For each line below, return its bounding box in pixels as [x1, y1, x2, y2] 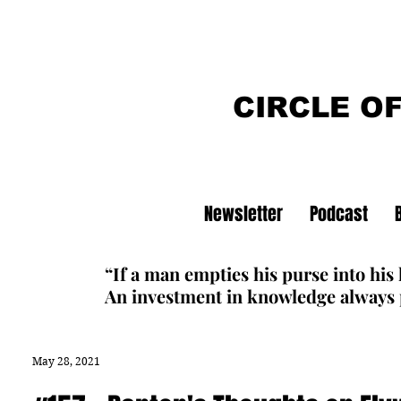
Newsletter [203, 200, 283, 227]
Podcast [309, 200, 368, 227]
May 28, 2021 [32, 354, 100, 368]
